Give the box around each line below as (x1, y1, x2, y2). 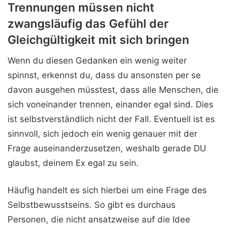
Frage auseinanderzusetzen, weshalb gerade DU (8, 143, 206, 154)
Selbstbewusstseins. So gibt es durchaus (8, 200, 176, 210)
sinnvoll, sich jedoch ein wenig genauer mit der (8, 129, 197, 139)
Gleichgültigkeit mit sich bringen (8, 32, 189, 47)
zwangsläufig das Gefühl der (8, 16, 168, 31)
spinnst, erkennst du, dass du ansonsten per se (8, 70, 201, 81)
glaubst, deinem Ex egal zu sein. (8, 158, 139, 168)
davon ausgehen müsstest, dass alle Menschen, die (8, 85, 218, 95)
